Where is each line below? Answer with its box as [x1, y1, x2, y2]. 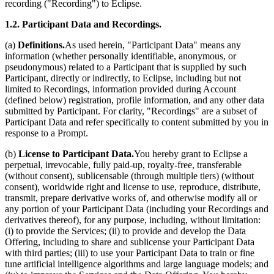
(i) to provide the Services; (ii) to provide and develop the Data [5, 225, 246, 236]
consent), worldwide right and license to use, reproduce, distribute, [5, 181, 261, 192]
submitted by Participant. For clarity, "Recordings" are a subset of [5, 105, 257, 116]
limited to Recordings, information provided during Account [5, 83, 236, 94]
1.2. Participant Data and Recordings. [5, 18, 161, 29]
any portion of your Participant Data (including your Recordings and [5, 203, 268, 214]
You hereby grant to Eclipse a [134, 148, 248, 159]
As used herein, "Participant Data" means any [65, 39, 241, 50]
